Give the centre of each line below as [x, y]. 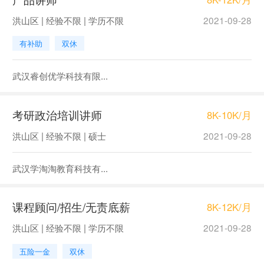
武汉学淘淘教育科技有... [60, 168]
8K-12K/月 [230, 207]
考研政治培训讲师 [57, 114]
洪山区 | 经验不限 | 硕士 [59, 135]
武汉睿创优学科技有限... [60, 76]
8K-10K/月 [230, 115]
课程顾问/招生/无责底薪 [71, 207]
